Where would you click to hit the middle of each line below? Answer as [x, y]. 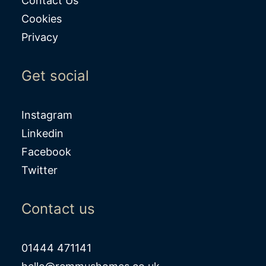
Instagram [47, 115]
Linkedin [42, 133]
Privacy [40, 37]
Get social [55, 76]
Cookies [42, 19]
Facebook [46, 152]
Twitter [39, 170]
